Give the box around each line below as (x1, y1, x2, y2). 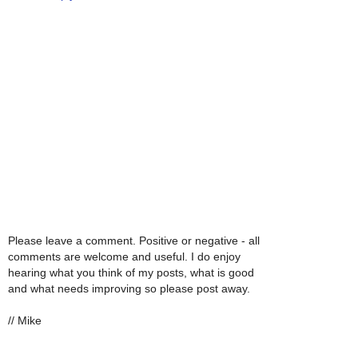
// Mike (8, 313, 42, 327)
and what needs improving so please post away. (8, 281, 250, 295)
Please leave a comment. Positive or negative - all (8, 233, 260, 247)
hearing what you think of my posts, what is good (8, 265, 254, 279)
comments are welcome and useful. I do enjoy (8, 249, 241, 263)
